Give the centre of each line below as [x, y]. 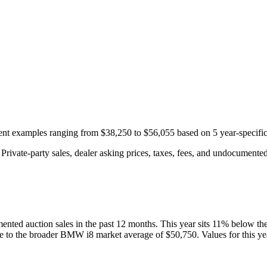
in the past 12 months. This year [134, 224]
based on [194, 133]
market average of [128, 235]
